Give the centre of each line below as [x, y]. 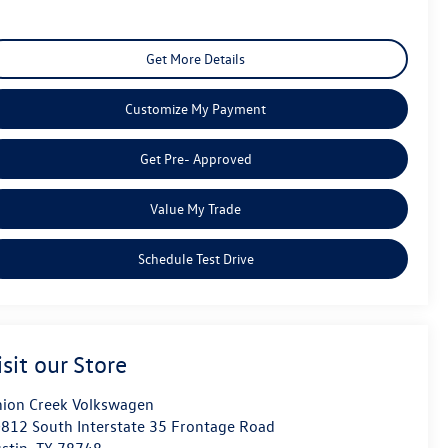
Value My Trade [195, 208]
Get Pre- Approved [195, 158]
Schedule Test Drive [195, 258]
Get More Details [195, 58]
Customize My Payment [195, 108]
